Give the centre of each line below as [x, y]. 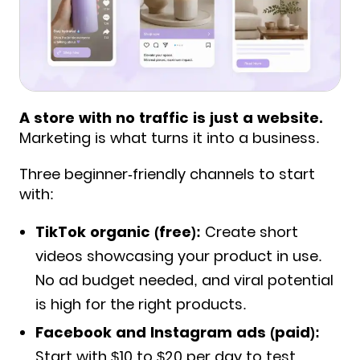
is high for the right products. [141, 304]
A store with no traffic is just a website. [171, 117]
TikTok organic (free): [118, 231]
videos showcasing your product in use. [179, 256]
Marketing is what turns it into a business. [170, 137]
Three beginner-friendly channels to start [167, 174]
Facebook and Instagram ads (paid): [178, 332]
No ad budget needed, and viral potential [184, 280]
